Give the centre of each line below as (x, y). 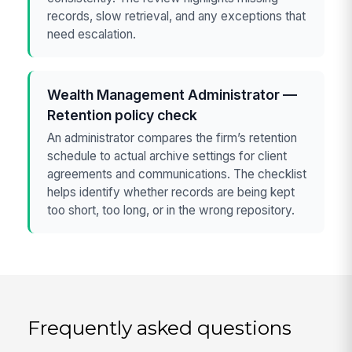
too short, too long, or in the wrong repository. (171, 211)
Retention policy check (123, 115)
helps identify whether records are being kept (171, 192)
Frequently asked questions (160, 327)
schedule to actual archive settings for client (167, 156)
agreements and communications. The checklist (177, 174)
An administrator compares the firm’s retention (172, 138)
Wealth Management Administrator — (172, 95)
